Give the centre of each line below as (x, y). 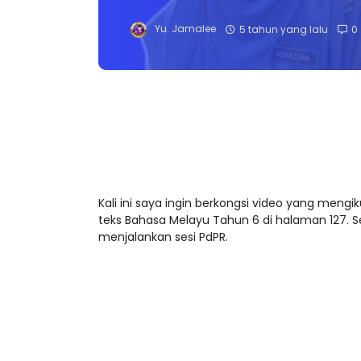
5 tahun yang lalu (284, 17)
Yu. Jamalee (185, 17)
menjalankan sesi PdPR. (163, 224)
